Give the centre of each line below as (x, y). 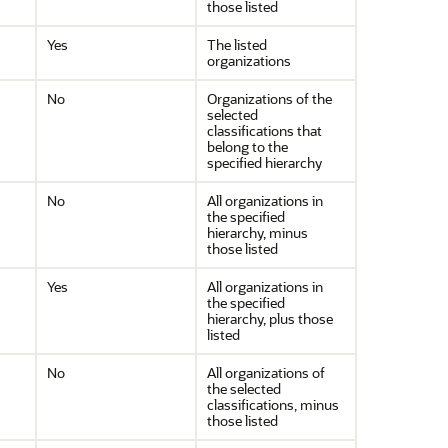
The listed (237, 44)
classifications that (264, 130)
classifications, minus (273, 404)
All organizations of (266, 372)
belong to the (247, 146)
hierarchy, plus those (270, 318)
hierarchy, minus (257, 232)
